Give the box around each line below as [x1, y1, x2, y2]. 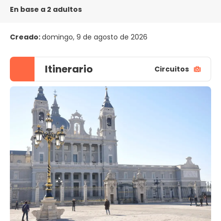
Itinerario [45, 62, 93, 76]
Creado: [10, 32, 42, 42]
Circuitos [154, 64, 189, 74]
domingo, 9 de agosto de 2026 [42, 32, 147, 42]
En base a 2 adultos [10, 4, 82, 14]
